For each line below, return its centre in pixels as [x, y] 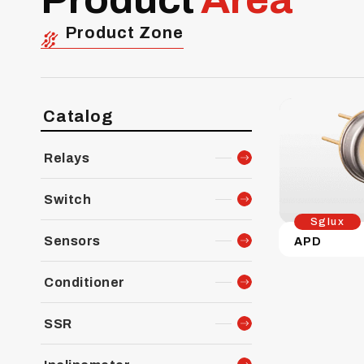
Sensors [72, 241]
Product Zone [124, 32]
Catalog [78, 116]
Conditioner [84, 282]
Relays [67, 158]
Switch [67, 199]
